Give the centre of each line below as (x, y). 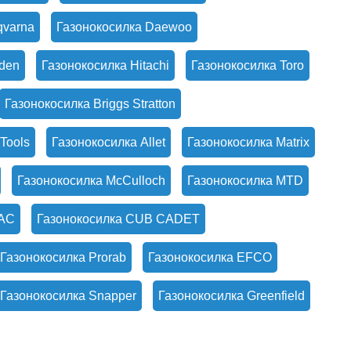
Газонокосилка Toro (248, 65)
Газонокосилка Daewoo (124, 27)
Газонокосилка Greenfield (232, 296)
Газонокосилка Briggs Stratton (90, 104)
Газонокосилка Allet (109, 142)
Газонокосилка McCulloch (91, 181)
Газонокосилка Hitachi (105, 65)
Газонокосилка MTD (245, 181)
